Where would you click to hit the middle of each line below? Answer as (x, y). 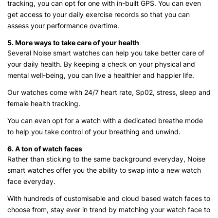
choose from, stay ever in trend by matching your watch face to (109, 210)
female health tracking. (44, 104)
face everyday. (31, 182)
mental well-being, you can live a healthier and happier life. (101, 75)
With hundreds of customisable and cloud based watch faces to (109, 199)
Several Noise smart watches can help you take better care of (106, 53)
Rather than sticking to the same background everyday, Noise (106, 159)
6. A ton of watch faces (45, 149)
